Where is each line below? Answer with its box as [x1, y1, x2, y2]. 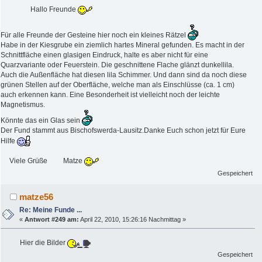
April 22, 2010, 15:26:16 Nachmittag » [79, 215, 187, 223]
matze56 [19, 191, 54, 202]
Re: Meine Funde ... [19, 205, 82, 214]
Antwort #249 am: [25, 215, 80, 223]
